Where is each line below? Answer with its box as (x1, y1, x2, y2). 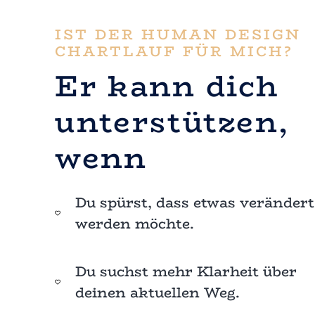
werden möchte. (75, 212, 195, 235)
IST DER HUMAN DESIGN (55, 22, 302, 45)
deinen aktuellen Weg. (75, 281, 240, 304)
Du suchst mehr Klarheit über (75, 260, 297, 283)
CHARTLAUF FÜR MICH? (55, 39, 293, 62)
